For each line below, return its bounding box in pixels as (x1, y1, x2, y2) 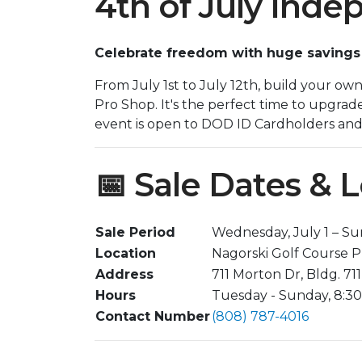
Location (95, 245, 156, 261)
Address (95, 266, 154, 282)
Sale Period (95, 224, 175, 240)
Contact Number (95, 308, 210, 324)
